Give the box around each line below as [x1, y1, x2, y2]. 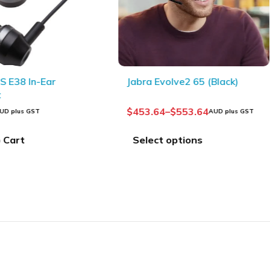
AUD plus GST [209, 107, 254, 116]
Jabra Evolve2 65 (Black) [127, 75, 239, 88]
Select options [133, 134, 203, 146]
